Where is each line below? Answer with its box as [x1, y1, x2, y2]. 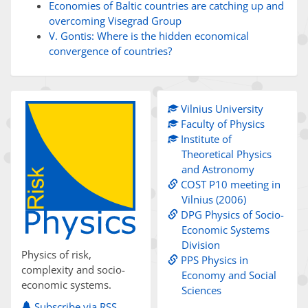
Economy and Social [181, 268, 277, 282]
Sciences [181, 283, 222, 297]
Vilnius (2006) [181, 192, 247, 206]
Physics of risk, [21, 247, 91, 262]
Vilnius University [178, 102, 264, 115]
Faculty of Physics [178, 117, 265, 131]
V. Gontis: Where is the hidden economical [49, 29, 249, 43]
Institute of [178, 132, 232, 146]
